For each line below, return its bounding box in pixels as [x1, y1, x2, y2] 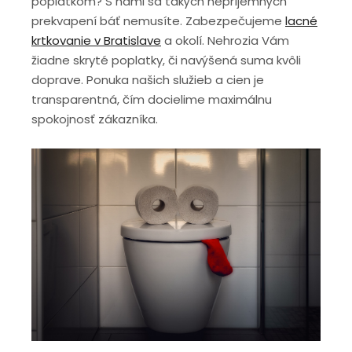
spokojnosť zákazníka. [31, 110, 158, 127]
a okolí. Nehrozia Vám [161, 31, 289, 49]
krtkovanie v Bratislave [31, 31, 161, 49]
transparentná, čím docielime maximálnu [31, 90, 272, 108]
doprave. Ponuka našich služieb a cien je [31, 71, 264, 88]
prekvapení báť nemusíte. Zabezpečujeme [31, 12, 285, 29]
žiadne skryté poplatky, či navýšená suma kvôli [31, 51, 301, 68]
